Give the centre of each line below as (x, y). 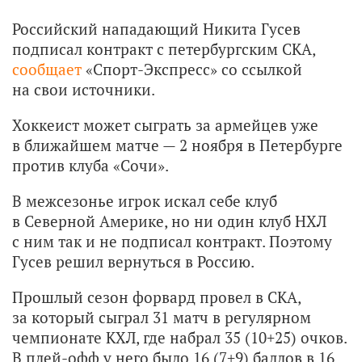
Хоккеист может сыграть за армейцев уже (165, 124)
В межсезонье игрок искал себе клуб (145, 200)
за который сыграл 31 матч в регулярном (162, 317)
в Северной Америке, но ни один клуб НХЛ (169, 221)
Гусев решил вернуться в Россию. (133, 261)
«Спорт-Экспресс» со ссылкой (192, 69)
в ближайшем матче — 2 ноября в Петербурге (177, 145)
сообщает (47, 69)
